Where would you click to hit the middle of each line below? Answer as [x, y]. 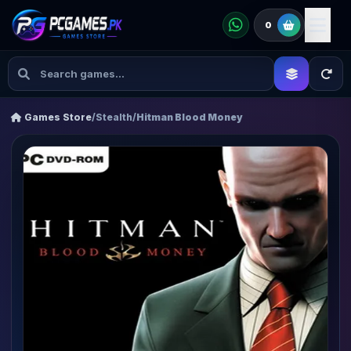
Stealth [114, 117]
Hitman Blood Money [190, 117]
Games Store [57, 117]
